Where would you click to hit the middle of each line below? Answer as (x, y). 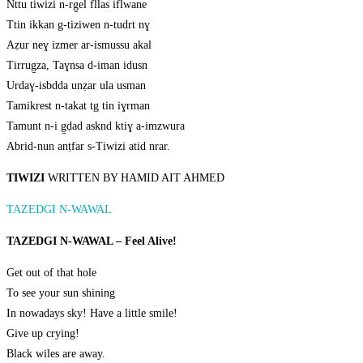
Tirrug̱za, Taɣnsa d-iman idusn (77, 66)
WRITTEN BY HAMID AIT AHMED (136, 178)
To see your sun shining (61, 293)
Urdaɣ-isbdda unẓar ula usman (76, 86)
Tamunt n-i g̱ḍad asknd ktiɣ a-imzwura (96, 126)
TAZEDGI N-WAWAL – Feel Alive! (92, 241)
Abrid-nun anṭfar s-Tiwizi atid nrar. (88, 147)
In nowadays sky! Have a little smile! (92, 314)
